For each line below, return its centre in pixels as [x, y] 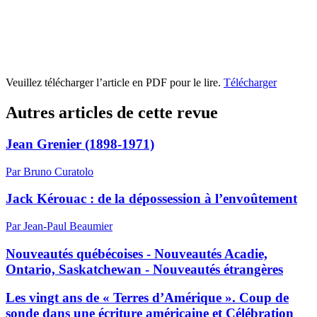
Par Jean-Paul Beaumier [59, 226]
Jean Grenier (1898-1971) [80, 144]
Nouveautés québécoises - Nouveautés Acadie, [137, 253]
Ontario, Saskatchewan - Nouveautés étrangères [144, 269]
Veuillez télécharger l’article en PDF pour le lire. [115, 83]
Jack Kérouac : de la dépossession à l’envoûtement [151, 199]
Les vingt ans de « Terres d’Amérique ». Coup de [147, 298]
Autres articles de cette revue [112, 112]
